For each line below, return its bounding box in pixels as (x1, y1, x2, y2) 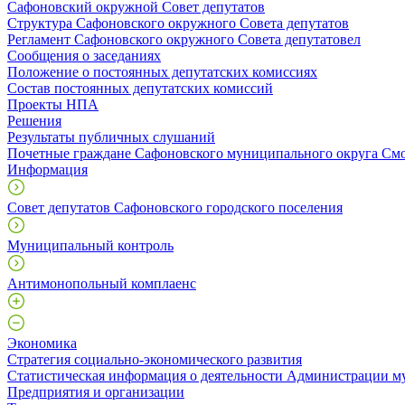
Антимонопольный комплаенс (7, 275, 196, 291)
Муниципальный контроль (7, 237, 174, 253)
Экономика (7, 334, 77, 351)
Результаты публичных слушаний (7, 128, 215, 145)
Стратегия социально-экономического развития (7, 351, 302, 367)
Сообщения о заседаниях (7, 47, 161, 63)
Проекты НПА (7, 96, 99, 112)
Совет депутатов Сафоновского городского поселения (7, 199, 343, 215)
